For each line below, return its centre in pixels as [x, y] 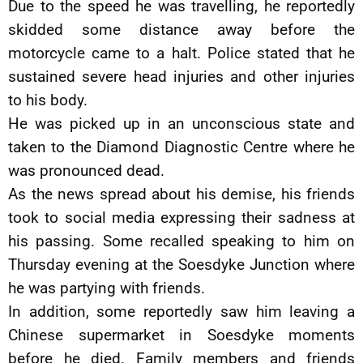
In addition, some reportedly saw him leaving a [181, 312]
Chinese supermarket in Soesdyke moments [181, 335]
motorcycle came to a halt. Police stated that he [181, 53]
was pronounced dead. [86, 171]
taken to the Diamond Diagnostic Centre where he [181, 147]
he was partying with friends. [107, 288]
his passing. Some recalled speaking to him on [181, 241]
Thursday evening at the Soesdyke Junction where [181, 265]
